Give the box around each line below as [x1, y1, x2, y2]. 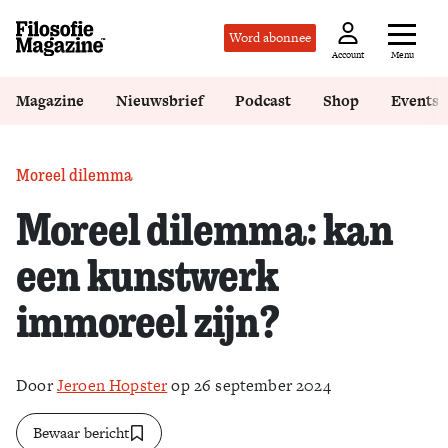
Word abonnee [229, 28, 311, 48]
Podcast [235, 90, 291, 111]
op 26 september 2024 [167, 374, 331, 397]
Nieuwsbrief [116, 90, 203, 111]
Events [391, 90, 439, 111]
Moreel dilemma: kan [16, 199, 393, 256]
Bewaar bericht [33, 422, 129, 443]
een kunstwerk [16, 245, 279, 302]
